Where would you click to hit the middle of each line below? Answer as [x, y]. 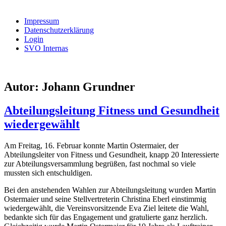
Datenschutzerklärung [59, 30]
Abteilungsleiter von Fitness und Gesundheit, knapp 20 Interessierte [111, 154]
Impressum [42, 21]
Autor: [23, 87]
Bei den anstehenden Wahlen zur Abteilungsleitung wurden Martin [110, 190]
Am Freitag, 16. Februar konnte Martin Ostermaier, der [91, 145]
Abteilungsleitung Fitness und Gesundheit [112, 111]
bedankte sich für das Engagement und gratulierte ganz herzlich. [106, 217]
